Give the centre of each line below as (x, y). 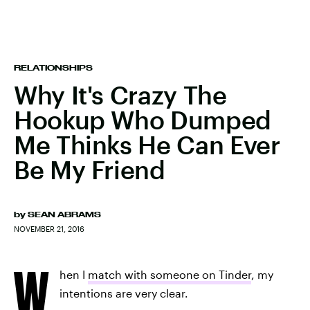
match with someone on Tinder (170, 274)
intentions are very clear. (124, 293)
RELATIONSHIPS (53, 68)
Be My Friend (90, 170)
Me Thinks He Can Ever (147, 145)
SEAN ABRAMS (64, 215)
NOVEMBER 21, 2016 (49, 229)
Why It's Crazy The (120, 95)
